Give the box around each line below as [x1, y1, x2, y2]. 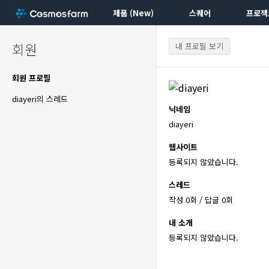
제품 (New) [113, 7, 154, 19]
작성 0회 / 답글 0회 [169, 194, 233, 206]
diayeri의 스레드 [12, 93, 68, 104]
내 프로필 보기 [175, 40, 223, 52]
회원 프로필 [12, 72, 50, 83]
